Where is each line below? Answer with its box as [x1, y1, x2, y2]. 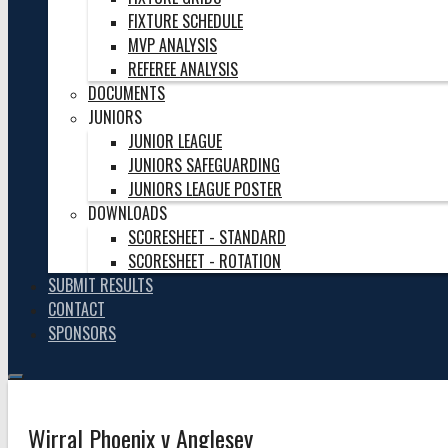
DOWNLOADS [88, 201, 167, 225]
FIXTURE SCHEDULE [128, 9, 243, 33]
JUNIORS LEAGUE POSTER [128, 177, 282, 201]
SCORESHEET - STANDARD [128, 225, 286, 249]
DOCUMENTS [88, 81, 165, 105]
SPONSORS [48, 321, 116, 345]
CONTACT [48, 297, 105, 321]
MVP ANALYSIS [128, 33, 217, 57]
